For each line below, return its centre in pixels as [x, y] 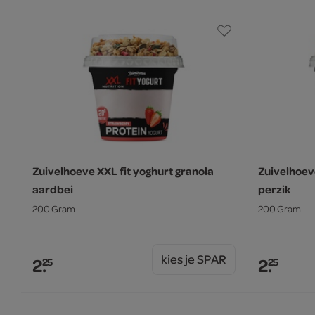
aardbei [53, 189]
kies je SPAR [194, 259]
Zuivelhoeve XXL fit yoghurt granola [123, 171]
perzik [274, 189]
